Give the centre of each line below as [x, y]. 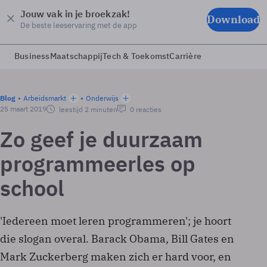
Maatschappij [76, 56]
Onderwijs [102, 98]
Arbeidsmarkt [45, 98]
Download [233, 19]
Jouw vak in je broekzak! [75, 14]
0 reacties [145, 109]
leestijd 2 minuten [87, 109]
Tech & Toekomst [136, 56]
